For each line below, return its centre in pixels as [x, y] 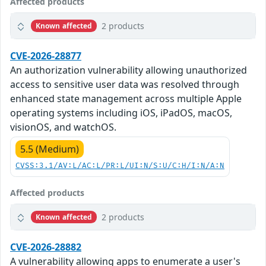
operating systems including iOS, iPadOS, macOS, [121, 113]
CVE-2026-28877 [46, 56]
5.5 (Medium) [50, 149]
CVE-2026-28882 [46, 247]
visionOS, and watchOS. [63, 127]
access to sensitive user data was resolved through [125, 85]
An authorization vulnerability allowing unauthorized [129, 70]
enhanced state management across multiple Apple [126, 99]
